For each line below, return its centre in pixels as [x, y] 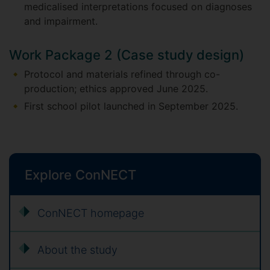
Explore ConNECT [80, 175]
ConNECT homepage [91, 213]
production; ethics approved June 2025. [116, 89]
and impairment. [61, 21]
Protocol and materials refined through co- [122, 74]
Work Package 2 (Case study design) [127, 55]
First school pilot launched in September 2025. [131, 106]
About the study [77, 250]
